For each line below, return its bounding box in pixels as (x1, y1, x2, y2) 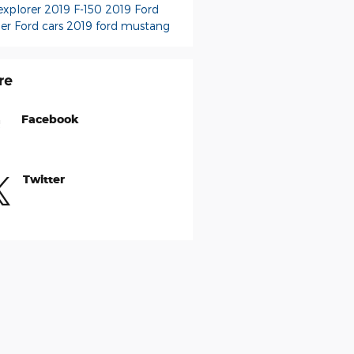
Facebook (21, 111, 79, 126)
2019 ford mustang (66, 18, 170, 32)
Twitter (22, 171, 65, 186)
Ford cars (13, 18, 66, 32)
